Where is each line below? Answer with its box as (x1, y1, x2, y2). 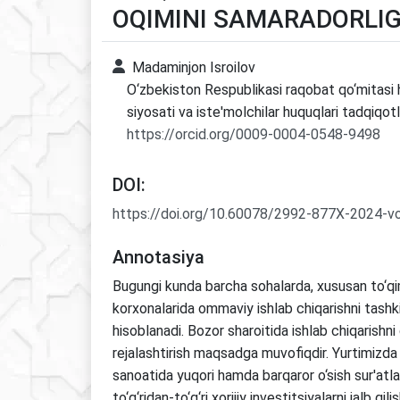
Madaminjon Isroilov (132, 59, 255, 76)
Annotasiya (112, 246, 204, 268)
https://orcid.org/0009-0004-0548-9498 (127, 126, 380, 143)
